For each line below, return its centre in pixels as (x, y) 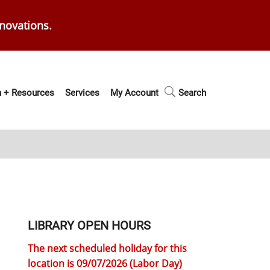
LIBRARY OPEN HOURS (89, 225)
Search (192, 93)
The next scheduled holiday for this (107, 248)
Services (82, 93)
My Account (134, 93)
